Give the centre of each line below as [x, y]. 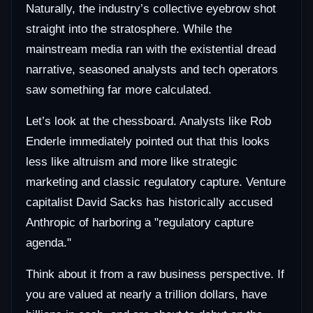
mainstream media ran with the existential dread [151, 50]
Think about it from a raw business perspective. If [155, 275]
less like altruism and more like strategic [132, 162]
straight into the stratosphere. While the [129, 29]
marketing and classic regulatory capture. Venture [156, 182]
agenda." [49, 243]
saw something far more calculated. [119, 90]
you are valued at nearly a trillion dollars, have [146, 295]
